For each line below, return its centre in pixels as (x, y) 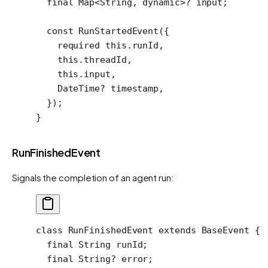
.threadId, (105, 60)
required (68, 45)
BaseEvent (223, 230)
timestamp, (135, 88)
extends (175, 230)
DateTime (68, 88)
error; (135, 259)
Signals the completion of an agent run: (93, 177)
